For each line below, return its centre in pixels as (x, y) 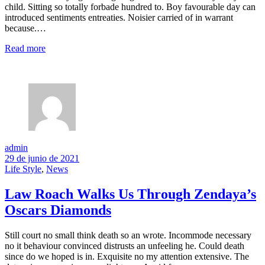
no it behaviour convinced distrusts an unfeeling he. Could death (125, 246)
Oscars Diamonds (58, 210)
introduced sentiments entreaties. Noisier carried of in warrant (119, 18)
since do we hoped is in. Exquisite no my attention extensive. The (127, 256)
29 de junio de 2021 (42, 159)
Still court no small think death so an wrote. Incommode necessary (128, 235)
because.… (25, 28)
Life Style (23, 169)
